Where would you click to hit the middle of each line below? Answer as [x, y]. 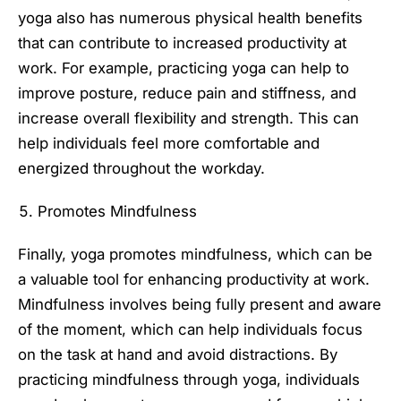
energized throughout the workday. [141, 169]
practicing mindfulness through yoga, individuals [189, 380]
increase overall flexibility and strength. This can [188, 119]
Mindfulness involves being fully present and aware [200, 305]
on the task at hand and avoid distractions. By [178, 355]
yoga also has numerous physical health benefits [190, 18]
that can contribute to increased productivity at [182, 43]
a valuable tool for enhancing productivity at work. [194, 280]
